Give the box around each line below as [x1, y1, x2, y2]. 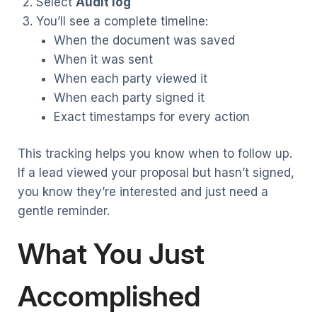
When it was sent [54, 52, 153, 67]
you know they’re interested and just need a [18, 185, 268, 200]
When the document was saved [54, 33, 235, 47]
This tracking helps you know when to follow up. [18, 146, 292, 161]
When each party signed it [54, 90, 204, 105]
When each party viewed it [54, 71, 207, 86]
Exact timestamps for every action [54, 109, 250, 124]
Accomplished [18, 279, 200, 314]
